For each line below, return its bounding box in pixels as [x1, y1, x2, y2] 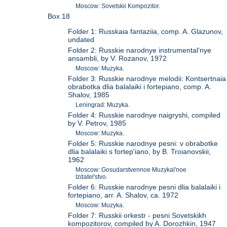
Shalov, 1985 [68, 91, 110, 99]
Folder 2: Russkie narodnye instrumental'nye [68, 46, 212, 55]
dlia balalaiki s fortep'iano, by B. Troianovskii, [68, 147, 211, 156]
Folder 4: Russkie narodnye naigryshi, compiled [68, 111, 221, 120]
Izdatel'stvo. [75, 173, 108, 181]
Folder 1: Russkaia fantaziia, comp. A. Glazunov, [68, 27, 223, 36]
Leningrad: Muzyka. [75, 101, 130, 109]
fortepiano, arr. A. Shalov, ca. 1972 [68, 191, 179, 200]
